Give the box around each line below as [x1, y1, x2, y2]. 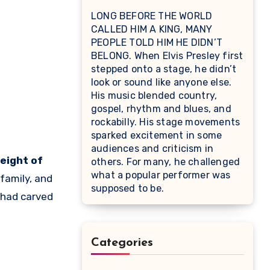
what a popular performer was [91, 169, 231, 181]
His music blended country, [91, 90, 218, 102]
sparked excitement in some [91, 130, 222, 142]
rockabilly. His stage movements [91, 116, 240, 128]
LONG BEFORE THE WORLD [91, 10, 213, 22]
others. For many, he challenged [91, 156, 240, 168]
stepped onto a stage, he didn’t [91, 63, 237, 75]
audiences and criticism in [91, 143, 214, 155]
